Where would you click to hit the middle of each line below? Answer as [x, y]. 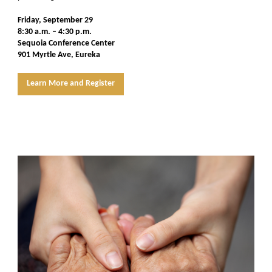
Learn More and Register [71, 83]
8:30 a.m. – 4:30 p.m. [55, 32]
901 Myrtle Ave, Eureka [59, 55]
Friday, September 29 [55, 20]
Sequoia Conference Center [66, 43]
